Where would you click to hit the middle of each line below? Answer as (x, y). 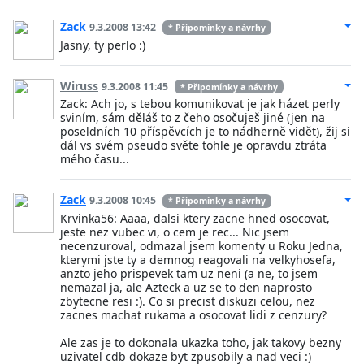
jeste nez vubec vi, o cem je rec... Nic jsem (175, 232)
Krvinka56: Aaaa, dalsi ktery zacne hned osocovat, (195, 219)
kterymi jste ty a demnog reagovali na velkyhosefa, (198, 260)
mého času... (95, 159)
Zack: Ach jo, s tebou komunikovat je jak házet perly (200, 104)
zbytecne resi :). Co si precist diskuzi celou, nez (188, 301)
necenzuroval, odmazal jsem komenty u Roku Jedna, (201, 246)
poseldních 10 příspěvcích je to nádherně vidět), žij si (205, 132)
